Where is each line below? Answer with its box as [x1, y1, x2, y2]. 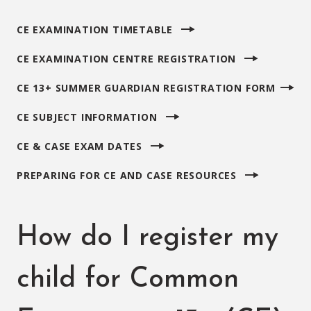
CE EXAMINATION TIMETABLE [17, 23, 174, 36]
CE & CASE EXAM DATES [17, 140, 142, 153]
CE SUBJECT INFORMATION [17, 110, 158, 124]
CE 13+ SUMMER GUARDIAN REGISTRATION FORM [17, 81, 276, 94]
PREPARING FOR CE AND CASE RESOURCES [17, 169, 237, 182]
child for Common [17, 266, 239, 294]
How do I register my [17, 224, 278, 252]
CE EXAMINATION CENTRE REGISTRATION [17, 52, 237, 65]
